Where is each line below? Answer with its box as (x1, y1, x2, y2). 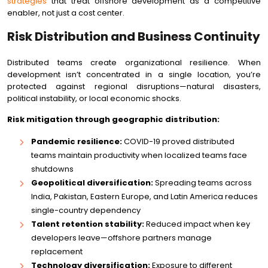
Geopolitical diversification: (31, 177, 153, 188)
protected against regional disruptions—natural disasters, (7, 81, 261, 92)
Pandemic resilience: (31, 136, 122, 147)
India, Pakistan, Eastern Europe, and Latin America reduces (31, 191, 258, 202)
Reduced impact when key (144, 218, 250, 230)
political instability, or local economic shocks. (7, 93, 181, 104)
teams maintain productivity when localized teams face (31, 150, 247, 161)
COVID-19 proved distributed (122, 136, 234, 147)
